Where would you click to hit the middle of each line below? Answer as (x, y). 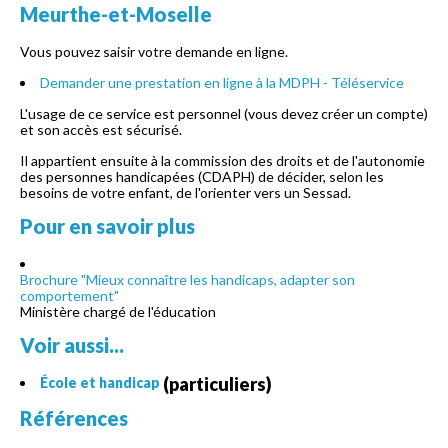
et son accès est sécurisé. (101, 129)
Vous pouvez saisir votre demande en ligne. (154, 51)
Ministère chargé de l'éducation (118, 311)
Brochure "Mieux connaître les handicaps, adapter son (187, 279)
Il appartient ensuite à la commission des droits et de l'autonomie (222, 160)
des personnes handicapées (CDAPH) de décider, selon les (202, 176)
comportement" (69, 295)
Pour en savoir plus (107, 226)
